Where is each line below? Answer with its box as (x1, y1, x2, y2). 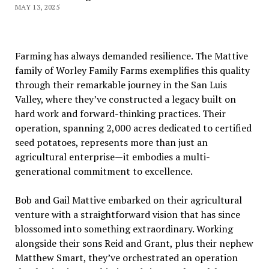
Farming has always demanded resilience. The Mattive (14, 49, 248, 62)
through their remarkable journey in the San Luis (14, 77, 227, 91)
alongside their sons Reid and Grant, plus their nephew (14, 236, 253, 250)
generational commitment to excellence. (14, 164, 193, 178)
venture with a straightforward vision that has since (14, 207, 240, 221)
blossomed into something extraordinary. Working (14, 222, 233, 235)
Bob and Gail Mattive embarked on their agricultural (14, 193, 242, 207)
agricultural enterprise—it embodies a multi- (14, 150, 210, 163)
